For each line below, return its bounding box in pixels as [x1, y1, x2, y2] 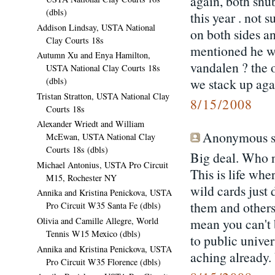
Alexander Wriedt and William [37, 118, 144, 130]
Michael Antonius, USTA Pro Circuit [37, 158, 168, 171]
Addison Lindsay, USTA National [37, 21, 155, 33]
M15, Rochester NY [46, 171, 117, 184]
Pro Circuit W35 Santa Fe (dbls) [46, 199, 161, 212]
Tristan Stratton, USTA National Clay [37, 90, 169, 102]
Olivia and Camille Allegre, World [37, 214, 158, 227]
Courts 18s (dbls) [46, 144, 108, 156]
